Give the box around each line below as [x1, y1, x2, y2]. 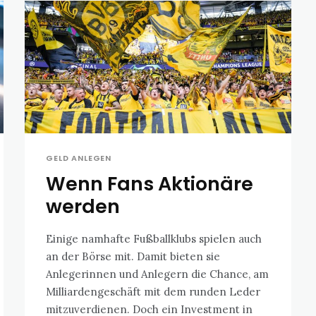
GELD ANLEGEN [46, 152, 111, 164]
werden [46, 193, 121, 220]
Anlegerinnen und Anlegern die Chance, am [46, 267, 269, 281]
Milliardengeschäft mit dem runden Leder [46, 285, 261, 299]
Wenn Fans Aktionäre [46, 171, 254, 197]
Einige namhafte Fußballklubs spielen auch [46, 232, 262, 246]
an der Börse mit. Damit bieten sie [46, 250, 221, 264]
